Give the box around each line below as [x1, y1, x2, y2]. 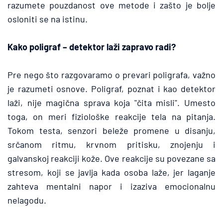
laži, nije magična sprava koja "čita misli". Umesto [7, 97, 216, 108]
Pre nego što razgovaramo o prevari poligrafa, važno [7, 69, 216, 80]
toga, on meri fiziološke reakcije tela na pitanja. [7, 111, 216, 122]
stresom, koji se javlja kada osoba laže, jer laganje [7, 167, 216, 178]
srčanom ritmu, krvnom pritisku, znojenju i [7, 139, 216, 150]
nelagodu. [7, 195, 46, 206]
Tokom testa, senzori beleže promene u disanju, [7, 125, 216, 136]
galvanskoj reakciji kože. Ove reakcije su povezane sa [7, 153, 216, 164]
